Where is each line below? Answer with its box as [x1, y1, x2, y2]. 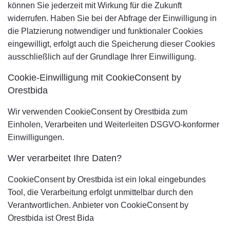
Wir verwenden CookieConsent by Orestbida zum [8, 107, 187, 116]
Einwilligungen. [8, 133, 66, 142]
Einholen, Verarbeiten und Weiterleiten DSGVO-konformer [8, 120, 219, 129]
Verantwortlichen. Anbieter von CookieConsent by [8, 201, 188, 209]
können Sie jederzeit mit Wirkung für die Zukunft [8, 1, 182, 10]
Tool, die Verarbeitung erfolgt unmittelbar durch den [8, 188, 193, 197]
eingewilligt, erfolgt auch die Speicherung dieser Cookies [8, 40, 215, 48]
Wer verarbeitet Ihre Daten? [8, 153, 122, 163]
